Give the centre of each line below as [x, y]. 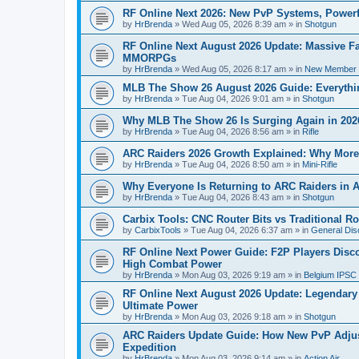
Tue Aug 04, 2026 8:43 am [233, 197]
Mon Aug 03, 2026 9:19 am [234, 274]
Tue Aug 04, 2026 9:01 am [233, 98]
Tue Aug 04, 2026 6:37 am [242, 230]
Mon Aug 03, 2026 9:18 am [234, 316]
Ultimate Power [160, 305]
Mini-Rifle [320, 164]
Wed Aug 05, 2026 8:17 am [234, 69]
